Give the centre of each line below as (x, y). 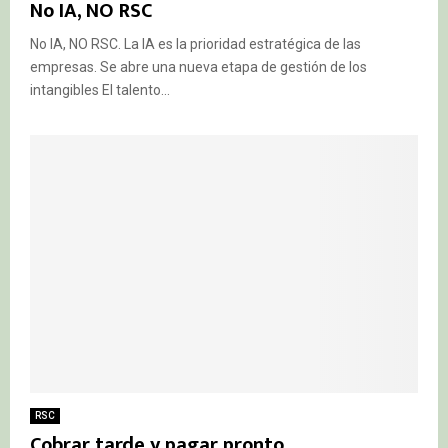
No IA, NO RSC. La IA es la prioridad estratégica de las (195, 43)
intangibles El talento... (100, 89)
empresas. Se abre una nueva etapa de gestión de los (198, 66)
